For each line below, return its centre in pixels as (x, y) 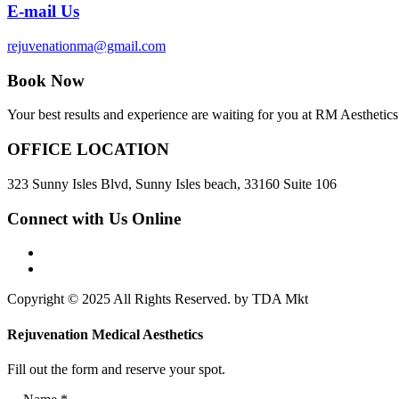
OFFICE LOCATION (88, 150)
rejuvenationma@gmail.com (86, 45)
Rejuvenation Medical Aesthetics (105, 334)
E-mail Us (43, 12)
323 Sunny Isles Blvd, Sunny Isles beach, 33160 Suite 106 (172, 183)
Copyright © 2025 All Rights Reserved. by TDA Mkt (158, 299)
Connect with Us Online (94, 218)
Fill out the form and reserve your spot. (116, 369)
